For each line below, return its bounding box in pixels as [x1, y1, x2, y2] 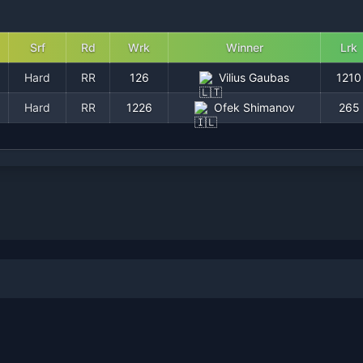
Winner [225, 41, 263, 54]
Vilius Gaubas [219, 70, 289, 84]
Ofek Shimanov [213, 100, 295, 114]
